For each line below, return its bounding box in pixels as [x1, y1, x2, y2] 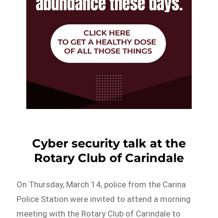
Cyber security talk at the [32, 136, 186, 150]
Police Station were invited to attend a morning [17, 194, 191, 204]
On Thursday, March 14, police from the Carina [17, 179, 186, 189]
